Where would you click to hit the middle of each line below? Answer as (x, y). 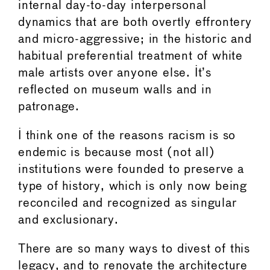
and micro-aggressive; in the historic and (135, 39)
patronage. (49, 107)
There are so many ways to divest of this (134, 249)
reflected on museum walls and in (115, 90)
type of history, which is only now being (133, 186)
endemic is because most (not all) (117, 152)
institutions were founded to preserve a (131, 169)
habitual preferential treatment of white (130, 56)
